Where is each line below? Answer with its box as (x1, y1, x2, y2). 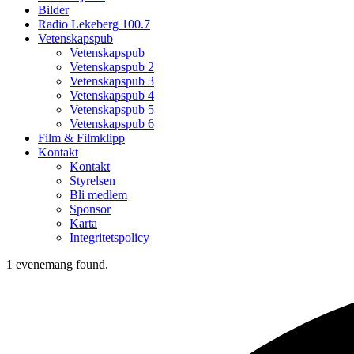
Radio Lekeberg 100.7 (38, 17, 150, 31)
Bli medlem (70, 188, 127, 201)
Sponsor (70, 202, 111, 216)
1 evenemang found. (6, 258, 108, 271)
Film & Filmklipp (38, 131, 125, 145)
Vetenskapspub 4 (70, 88, 154, 102)
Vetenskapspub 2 (70, 60, 154, 73)
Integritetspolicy (70, 231, 149, 244)
